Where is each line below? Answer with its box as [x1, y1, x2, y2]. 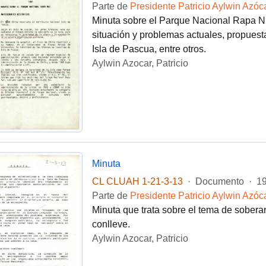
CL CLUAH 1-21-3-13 [91, 176, 183, 187]
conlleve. [91, 219, 130, 230]
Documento [195, 176, 244, 187]
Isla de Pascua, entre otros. [91, 43, 206, 54]
